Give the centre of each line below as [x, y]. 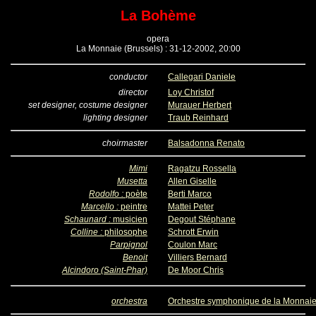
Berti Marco [190, 194]
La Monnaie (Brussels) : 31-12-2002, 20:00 [158, 49]
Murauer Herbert [200, 105]
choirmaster [125, 143]
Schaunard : [89, 219]
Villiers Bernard [197, 257]
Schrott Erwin [193, 232]
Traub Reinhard [198, 118]
